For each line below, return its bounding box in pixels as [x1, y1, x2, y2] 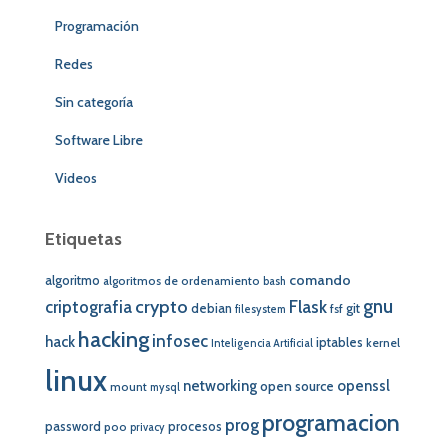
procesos [168, 419, 222, 435]
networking [183, 377, 257, 396]
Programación [55, 17, 139, 36]
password [45, 419, 101, 435]
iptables [316, 335, 363, 351]
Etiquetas [45, 228, 122, 251]
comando [289, 271, 351, 290]
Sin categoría [55, 93, 133, 112]
